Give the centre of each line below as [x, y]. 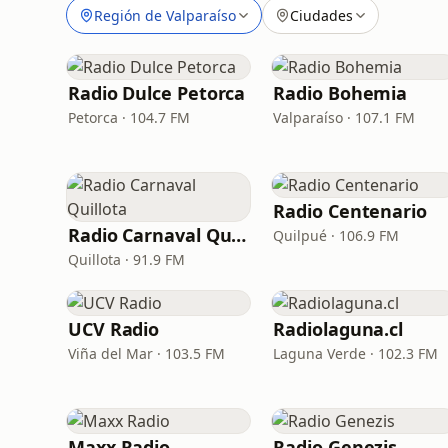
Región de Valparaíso [165, 15]
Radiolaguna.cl [338, 329]
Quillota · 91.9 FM [126, 259]
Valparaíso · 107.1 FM [344, 117]
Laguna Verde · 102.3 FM [356, 353]
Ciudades [321, 15]
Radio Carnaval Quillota [239, 235]
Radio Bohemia [340, 93]
